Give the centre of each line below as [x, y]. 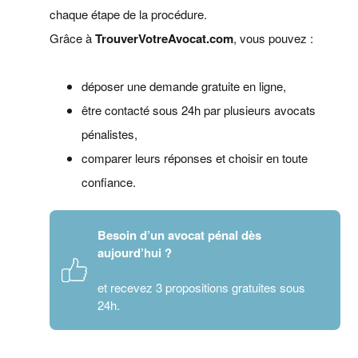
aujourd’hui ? [135, 253]
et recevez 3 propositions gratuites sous [202, 288]
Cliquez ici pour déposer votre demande [209, 270]
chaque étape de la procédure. [129, 14]
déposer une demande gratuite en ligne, [184, 86]
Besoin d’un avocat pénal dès [180, 235]
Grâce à [73, 38]
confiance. [109, 182]
